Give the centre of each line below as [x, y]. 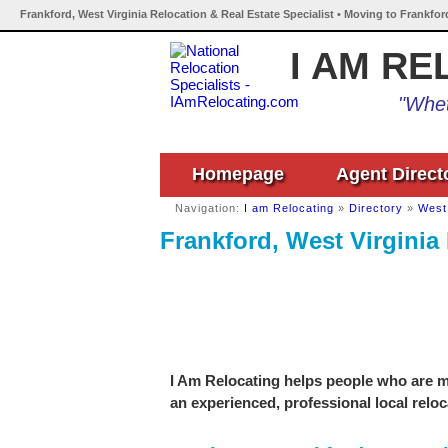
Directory [376, 208]
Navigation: [209, 208]
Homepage [238, 174]
